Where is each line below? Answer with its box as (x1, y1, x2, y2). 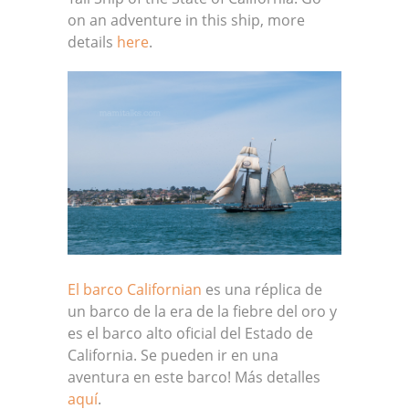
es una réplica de (202, 278, 322, 299)
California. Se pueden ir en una (68, 344, 278, 365)
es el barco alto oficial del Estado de (68, 322, 313, 343)
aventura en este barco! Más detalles (68, 366, 320, 387)
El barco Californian (68, 278, 202, 299)
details (68, 31, 117, 52)
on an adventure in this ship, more (68, 9, 305, 30)
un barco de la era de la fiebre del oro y (68, 300, 337, 321)
